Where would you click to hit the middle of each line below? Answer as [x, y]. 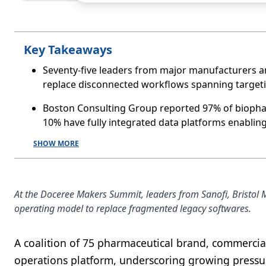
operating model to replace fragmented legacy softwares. [133, 208]
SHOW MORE [56, 143]
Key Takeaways [68, 50]
